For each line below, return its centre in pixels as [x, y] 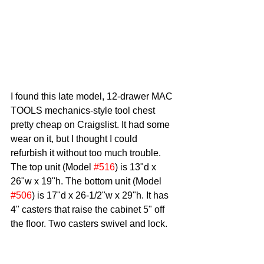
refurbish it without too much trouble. [87, 153]
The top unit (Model [52, 167]
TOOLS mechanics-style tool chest [84, 110]
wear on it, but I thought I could [75, 138]
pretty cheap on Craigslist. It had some [91, 124]
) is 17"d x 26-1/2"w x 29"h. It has [101, 195]
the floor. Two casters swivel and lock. [90, 223]
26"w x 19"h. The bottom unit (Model [87, 181]
